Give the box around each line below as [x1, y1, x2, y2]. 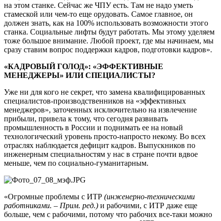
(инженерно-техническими [104, 192, 195, 201]
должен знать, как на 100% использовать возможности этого [4, 18, 208, 27]
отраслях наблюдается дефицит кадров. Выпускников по [4, 141, 195, 149]
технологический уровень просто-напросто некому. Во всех [4, 132, 206, 141]
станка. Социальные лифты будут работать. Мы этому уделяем [4, 27, 215, 36]
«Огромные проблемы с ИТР [4, 192, 104, 201]
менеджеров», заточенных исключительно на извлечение [4, 105, 197, 114]
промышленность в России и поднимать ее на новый [4, 123, 183, 132]
